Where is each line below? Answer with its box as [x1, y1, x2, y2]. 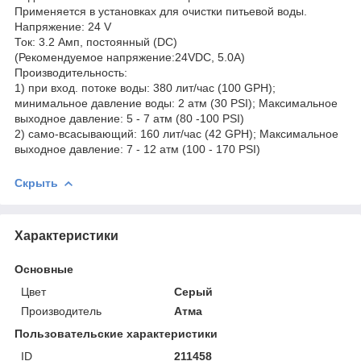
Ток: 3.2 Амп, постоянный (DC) [15, 35, 177, 48]
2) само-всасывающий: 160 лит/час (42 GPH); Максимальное [15, 127, 338, 140]
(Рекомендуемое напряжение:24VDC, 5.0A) [15, 51, 245, 64]
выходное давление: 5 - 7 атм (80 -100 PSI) [15, 112, 244, 125]
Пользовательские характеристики [15, 327, 218, 340]
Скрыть [15, 176, 58, 189]
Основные [15, 263, 73, 276]
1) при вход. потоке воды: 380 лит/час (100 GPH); [15, 81, 276, 94]
